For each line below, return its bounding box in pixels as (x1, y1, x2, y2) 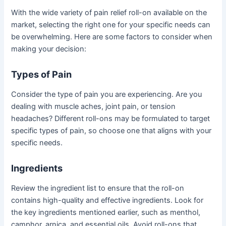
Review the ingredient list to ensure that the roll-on (11, 183, 185, 193)
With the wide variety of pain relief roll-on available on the (11, 8, 207, 17)
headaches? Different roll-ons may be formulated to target (11, 114, 210, 123)
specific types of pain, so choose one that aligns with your (11, 126, 212, 135)
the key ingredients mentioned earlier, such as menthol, (11, 207, 201, 217)
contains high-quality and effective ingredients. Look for (11, 195, 204, 205)
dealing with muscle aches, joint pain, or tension (11, 101, 176, 111)
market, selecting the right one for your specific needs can (11, 20, 211, 29)
